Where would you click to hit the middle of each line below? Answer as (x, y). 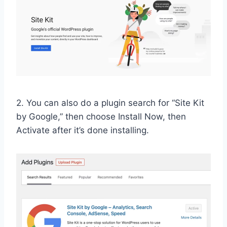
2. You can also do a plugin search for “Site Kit (110, 103)
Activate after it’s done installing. (83, 130)
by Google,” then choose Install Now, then (101, 116)
